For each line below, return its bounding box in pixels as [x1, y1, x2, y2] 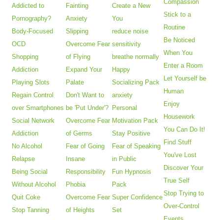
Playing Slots [12, 78, 50, 86]
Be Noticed [164, 36, 195, 44]
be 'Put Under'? [66, 104, 109, 111]
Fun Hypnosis [112, 167, 152, 175]
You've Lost [164, 151, 197, 159]
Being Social [12, 167, 48, 175]
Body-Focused [12, 27, 54, 35]
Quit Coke [12, 193, 41, 201]
